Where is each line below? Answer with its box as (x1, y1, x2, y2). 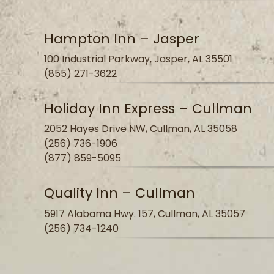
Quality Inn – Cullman (44, 183, 195, 203)
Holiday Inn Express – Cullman (44, 99, 252, 119)
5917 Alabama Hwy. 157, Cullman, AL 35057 (44, 206, 245, 221)
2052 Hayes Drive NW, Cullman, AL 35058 (44, 122, 237, 136)
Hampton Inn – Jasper (44, 29, 199, 48)
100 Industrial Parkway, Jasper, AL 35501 (44, 52, 232, 66)
